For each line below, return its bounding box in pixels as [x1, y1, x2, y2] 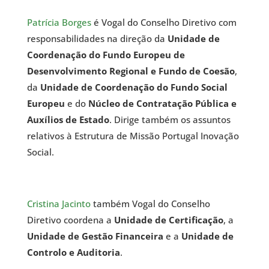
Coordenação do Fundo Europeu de [26, 48, 185, 61]
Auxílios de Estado [26, 113, 109, 125]
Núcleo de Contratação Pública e [88, 97, 237, 109]
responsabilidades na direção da [26, 32, 168, 44]
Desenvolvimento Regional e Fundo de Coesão [26, 64, 235, 77]
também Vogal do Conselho [90, 197, 210, 210]
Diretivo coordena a [26, 213, 114, 226]
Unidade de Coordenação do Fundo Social [40, 80, 228, 93]
